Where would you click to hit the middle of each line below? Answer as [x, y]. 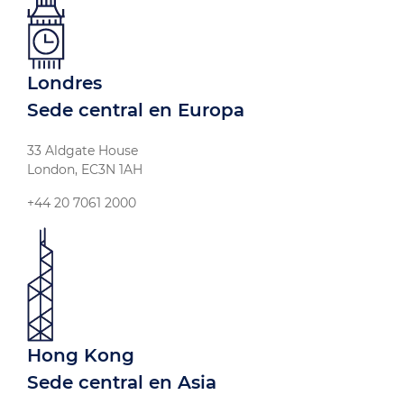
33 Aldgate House [83, 151]
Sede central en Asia [122, 383]
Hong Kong [81, 356]
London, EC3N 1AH [85, 170]
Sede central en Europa [136, 110]
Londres [64, 83]
